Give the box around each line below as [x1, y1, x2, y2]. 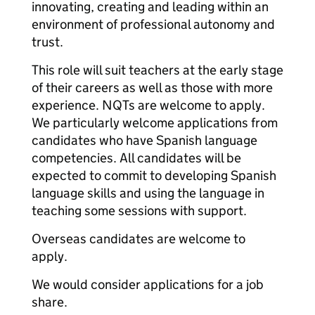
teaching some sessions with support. [32, 202, 247, 219]
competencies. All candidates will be [32, 150, 241, 166]
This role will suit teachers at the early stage [32, 62, 283, 78]
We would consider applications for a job [32, 276, 264, 292]
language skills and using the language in [32, 185, 264, 201]
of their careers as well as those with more [32, 79, 273, 96]
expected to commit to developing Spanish [32, 167, 276, 184]
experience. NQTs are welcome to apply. [32, 97, 265, 113]
